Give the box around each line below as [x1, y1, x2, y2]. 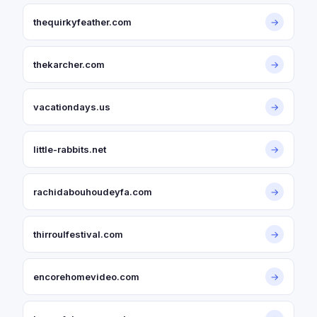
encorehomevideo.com [33, 271, 139, 282]
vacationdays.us [33, 101, 110, 113]
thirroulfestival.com [33, 229, 123, 240]
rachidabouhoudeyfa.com [33, 186, 152, 197]
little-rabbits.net [33, 144, 106, 155]
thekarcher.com [33, 59, 105, 70]
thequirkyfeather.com [33, 16, 132, 28]
